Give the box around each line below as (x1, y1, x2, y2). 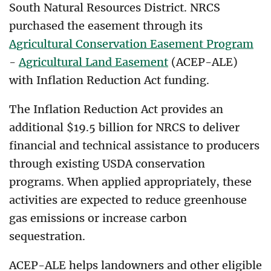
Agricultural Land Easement (19, 55, 168, 69)
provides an (161, 102, 223, 116)
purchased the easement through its (9, 19, 203, 33)
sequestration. (9, 229, 88, 243)
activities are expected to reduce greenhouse (9, 193, 247, 207)
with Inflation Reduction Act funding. (9, 73, 209, 87)
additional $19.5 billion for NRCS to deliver (9, 120, 240, 134)
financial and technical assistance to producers (9, 139, 260, 152)
